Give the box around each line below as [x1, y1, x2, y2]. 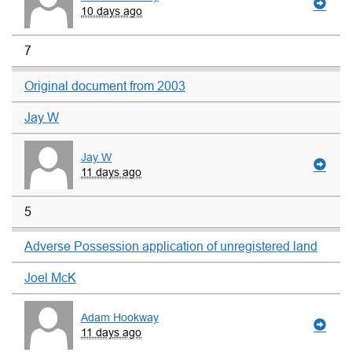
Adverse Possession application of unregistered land [24, 240, 317, 254]
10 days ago [81, 5, 142, 17]
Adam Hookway [81, 312, 159, 324]
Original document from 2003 [24, 79, 185, 93]
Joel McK [24, 271, 76, 285]
